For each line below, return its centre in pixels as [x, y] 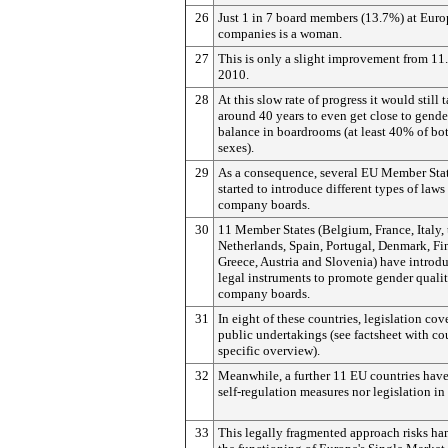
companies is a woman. [280, 33]
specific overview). [269, 350]
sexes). [236, 147]
